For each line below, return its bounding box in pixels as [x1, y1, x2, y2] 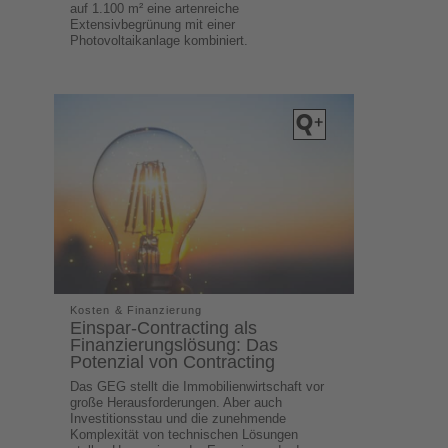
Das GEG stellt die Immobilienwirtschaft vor [70, 378, 325, 394]
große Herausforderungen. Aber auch [70, 394, 283, 410]
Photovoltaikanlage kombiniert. [70, 32, 249, 48]
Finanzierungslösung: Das [70, 334, 279, 355]
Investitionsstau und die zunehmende [70, 410, 287, 426]
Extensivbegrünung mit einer [70, 16, 236, 32]
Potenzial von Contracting [70, 351, 276, 372]
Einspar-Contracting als [70, 317, 258, 338]
